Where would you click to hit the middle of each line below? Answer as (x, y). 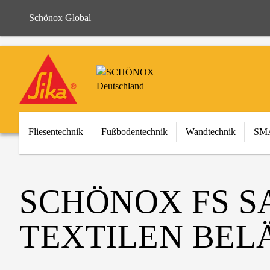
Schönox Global (60, 18)
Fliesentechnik (56, 132)
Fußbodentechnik (134, 132)
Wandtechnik (211, 132)
